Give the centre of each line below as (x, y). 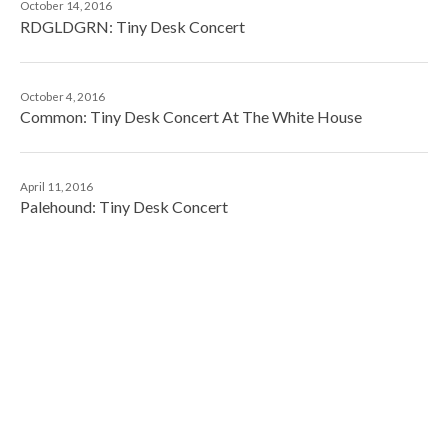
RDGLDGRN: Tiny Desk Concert (132, 26)
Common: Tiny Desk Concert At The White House (191, 116)
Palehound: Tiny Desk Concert (124, 207)
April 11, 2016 (56, 186)
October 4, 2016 (62, 96)
